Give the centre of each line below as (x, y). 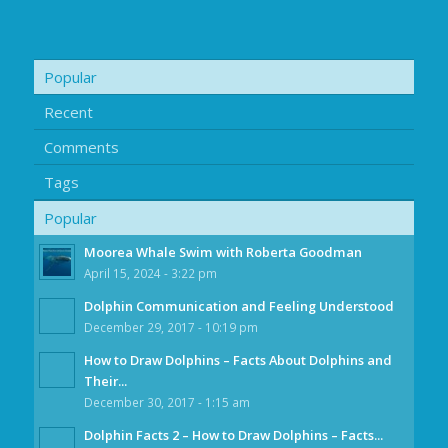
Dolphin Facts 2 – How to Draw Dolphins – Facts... (233, 434)
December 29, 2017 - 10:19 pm (170, 326)
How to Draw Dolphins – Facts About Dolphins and (237, 359)
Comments (81, 146)
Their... (105, 380)
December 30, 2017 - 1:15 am (166, 401)
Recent (68, 111)
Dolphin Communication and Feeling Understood (238, 305)
